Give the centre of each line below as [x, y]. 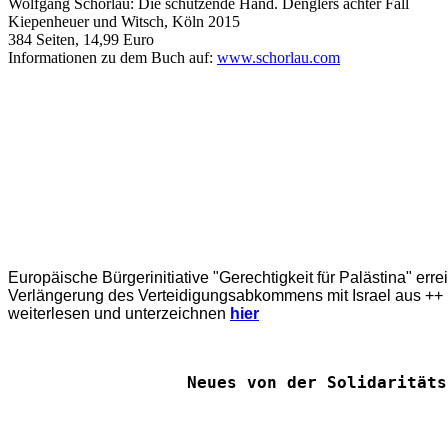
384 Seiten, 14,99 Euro [81, 39]
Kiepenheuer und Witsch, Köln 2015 [124, 21]
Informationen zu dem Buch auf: [112, 57]
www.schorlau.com [278, 57]
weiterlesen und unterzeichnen [117, 313]
